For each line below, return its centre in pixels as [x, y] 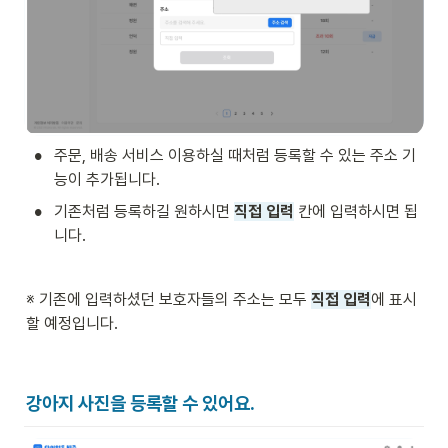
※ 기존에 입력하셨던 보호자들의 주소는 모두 [168, 300]
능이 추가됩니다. [107, 180]
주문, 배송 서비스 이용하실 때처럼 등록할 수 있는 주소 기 [235, 156]
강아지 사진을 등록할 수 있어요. [140, 403]
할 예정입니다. [72, 324]
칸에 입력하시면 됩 [356, 212]
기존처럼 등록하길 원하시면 [144, 212]
